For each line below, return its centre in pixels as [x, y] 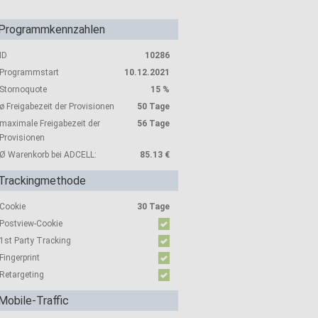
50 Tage [153, 106]
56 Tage [153, 124]
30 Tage [153, 207]
